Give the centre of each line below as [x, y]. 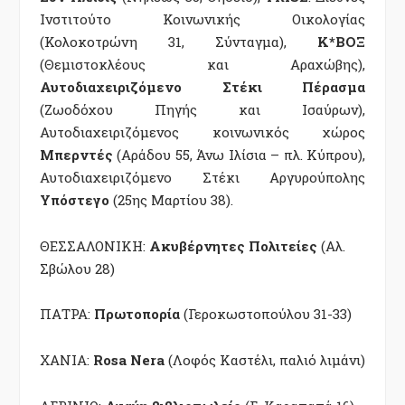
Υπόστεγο [75, 199]
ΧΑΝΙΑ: [66, 359]
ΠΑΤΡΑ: [67, 314]
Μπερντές [79, 154]
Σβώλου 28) [77, 268]
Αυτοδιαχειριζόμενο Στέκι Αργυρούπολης [202, 177]
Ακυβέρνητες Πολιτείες [233, 245]
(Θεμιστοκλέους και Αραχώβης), [202, 64]
